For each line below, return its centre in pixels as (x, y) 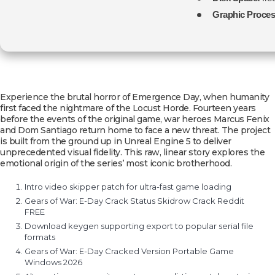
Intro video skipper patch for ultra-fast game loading (128, 187)
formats (40, 237)
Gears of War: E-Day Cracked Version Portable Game (129, 251)
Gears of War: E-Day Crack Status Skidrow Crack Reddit (134, 201)
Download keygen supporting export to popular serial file (139, 226)
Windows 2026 (53, 262)
